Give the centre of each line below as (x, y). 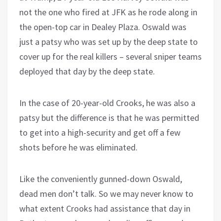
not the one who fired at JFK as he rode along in (108, 12)
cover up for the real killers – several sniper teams (110, 56)
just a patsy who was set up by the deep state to (109, 41)
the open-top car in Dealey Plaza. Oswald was (103, 27)
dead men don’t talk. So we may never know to (106, 193)
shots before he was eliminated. (78, 147)
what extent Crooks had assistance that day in (105, 208)
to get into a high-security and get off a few (100, 132)
